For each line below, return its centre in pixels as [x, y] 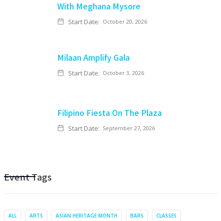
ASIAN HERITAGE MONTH [87, 216]
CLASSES [166, 216]
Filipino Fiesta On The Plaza [110, 112]
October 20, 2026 [125, 21]
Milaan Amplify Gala [93, 57]
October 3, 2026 [123, 73]
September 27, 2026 [129, 128]
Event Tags [28, 177]
